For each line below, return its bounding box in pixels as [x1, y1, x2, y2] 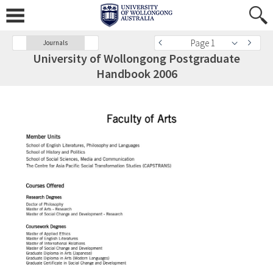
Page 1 [191, 37, 215, 49]
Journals [43, 38, 68, 47]
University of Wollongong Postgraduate [33, 51, 240, 66]
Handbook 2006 [96, 66, 177, 81]
